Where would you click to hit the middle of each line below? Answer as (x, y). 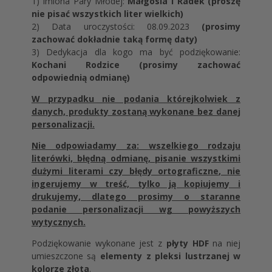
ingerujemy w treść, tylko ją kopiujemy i (136, 184)
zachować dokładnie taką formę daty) (114, 39)
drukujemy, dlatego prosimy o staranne (136, 196)
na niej (225, 243)
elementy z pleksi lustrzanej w (170, 256)
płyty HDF (187, 243)
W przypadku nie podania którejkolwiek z (136, 99)
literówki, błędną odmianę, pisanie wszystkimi (136, 158)
